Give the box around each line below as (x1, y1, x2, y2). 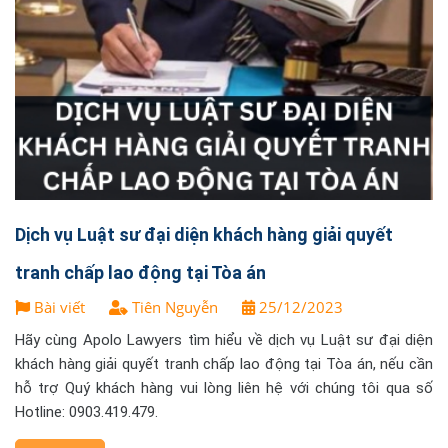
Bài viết (30, 297, 89, 317)
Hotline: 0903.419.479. (15, 403, 158, 421)
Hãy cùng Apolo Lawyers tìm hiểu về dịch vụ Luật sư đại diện (15, 331, 433, 349)
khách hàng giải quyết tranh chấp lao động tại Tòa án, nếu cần (15, 355, 433, 373)
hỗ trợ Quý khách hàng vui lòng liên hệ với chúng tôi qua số (15, 379, 433, 397)
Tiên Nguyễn (128, 297, 218, 317)
